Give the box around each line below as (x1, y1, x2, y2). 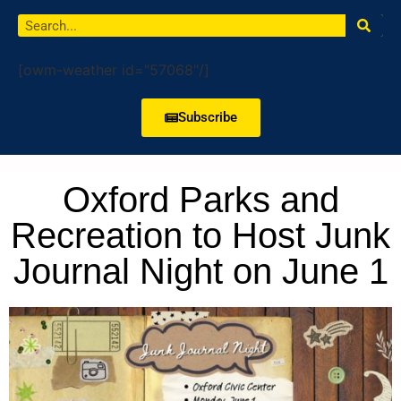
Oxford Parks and (62, 180, 339, 219)
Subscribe (177, 109, 237, 125)
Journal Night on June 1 (13, 252, 388, 291)
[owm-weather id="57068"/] (18, 61, 209, 79)
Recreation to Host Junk (11, 216, 390, 255)
